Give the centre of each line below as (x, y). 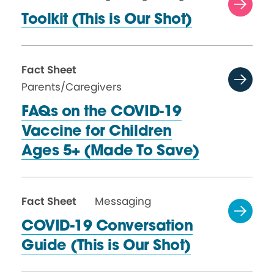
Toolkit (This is (73, 20)
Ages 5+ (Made (79, 152)
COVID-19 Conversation (107, 227)
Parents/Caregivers (72, 87)
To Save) (168, 152)
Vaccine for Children (97, 132)
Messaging (123, 201)
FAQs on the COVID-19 (102, 113)
